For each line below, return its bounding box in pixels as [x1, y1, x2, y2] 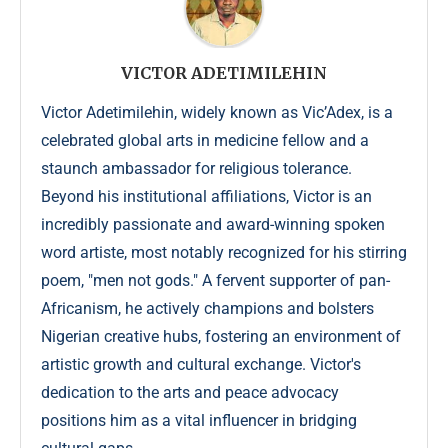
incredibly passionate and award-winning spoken [41, 215, 385, 235]
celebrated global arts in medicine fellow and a [41, 131, 369, 151]
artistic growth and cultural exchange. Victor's [41, 355, 361, 375]
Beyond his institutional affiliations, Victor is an [41, 187, 372, 207]
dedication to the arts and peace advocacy [41, 383, 339, 403]
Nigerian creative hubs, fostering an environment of [41, 327, 401, 347]
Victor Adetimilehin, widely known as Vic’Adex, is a [41, 103, 393, 123]
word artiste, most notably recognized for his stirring [41, 243, 407, 263]
